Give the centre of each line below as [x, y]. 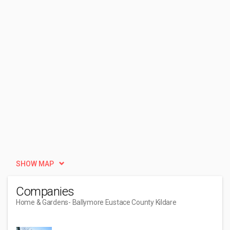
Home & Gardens [42, 202]
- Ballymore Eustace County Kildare [122, 202]
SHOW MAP [35, 164]
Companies [45, 191]
